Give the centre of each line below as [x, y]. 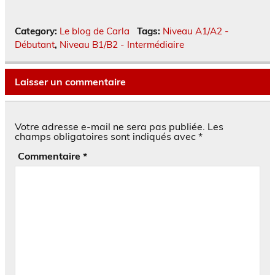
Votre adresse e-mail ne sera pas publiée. [110, 126]
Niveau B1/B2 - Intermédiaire [122, 45]
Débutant [35, 45]
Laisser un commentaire [70, 81]
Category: [37, 31]
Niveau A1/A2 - [196, 31]
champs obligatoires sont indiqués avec [107, 136]
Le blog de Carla [95, 31]
